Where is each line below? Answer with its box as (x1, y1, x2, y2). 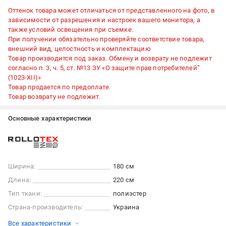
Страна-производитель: (8, 203, 83, 211)
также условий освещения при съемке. (8, 26, 133, 34)
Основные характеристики (8, 115, 91, 123)
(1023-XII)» (8, 74, 41, 82)
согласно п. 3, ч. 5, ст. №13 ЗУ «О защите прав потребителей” (8, 64, 200, 72)
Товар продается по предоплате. (8, 83, 110, 91)
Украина (113, 203, 140, 211)
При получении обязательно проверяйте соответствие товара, (8, 35, 205, 43)
